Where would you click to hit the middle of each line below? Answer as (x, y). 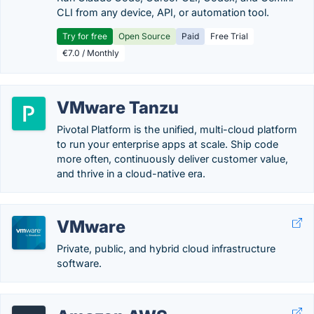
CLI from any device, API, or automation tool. (163, 12)
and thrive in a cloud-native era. (131, 173)
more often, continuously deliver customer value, (172, 159)
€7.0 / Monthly (91, 53)
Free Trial (229, 36)
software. (79, 263)
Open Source (144, 36)
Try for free (85, 36)
